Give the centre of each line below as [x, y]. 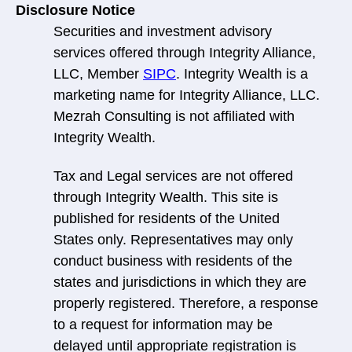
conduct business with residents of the [173, 260]
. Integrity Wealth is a [242, 73]
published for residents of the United [167, 218]
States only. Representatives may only [173, 239]
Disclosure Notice [75, 10]
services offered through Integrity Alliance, [185, 52]
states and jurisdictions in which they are [180, 282]
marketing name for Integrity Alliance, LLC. [187, 95]
